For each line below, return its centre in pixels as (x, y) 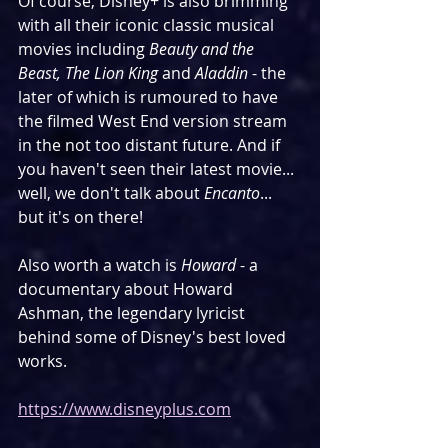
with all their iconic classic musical (148, 25)
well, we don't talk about (111, 193)
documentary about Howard (127, 289)
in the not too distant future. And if (151, 145)
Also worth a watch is (99, 265)
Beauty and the (203, 49)
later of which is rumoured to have (150, 97)
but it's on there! (80, 217)
